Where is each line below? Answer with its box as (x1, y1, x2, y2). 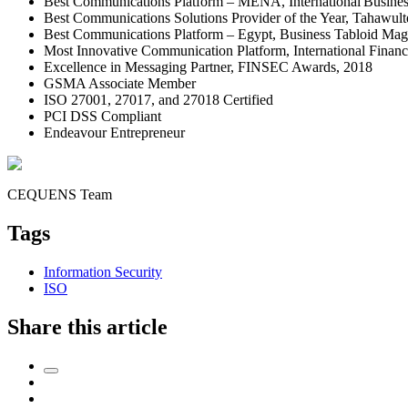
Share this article (7, 315, 168, 340)
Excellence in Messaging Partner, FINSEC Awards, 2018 (44, 59, 372, 76)
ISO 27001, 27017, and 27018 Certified (44, 92, 273, 108)
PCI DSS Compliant (44, 108, 161, 125)
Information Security (44, 264, 162, 280)
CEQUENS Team (7, 187, 112, 203)
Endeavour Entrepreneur (44, 125, 185, 141)
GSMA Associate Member (44, 76, 196, 92)
